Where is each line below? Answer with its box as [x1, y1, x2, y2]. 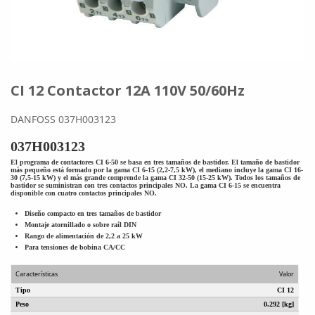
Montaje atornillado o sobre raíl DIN [25, 220, 136, 229]
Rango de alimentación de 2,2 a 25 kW [25, 231, 143, 240]
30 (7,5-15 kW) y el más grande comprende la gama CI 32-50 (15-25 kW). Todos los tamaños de [11, 173, 300, 181]
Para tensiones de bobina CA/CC [25, 243, 125, 251]
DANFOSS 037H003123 [11, 112, 116, 126]
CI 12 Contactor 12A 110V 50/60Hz [11, 80, 245, 100]
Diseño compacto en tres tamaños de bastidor [25, 209, 161, 217]
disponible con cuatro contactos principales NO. [11, 188, 157, 197]
